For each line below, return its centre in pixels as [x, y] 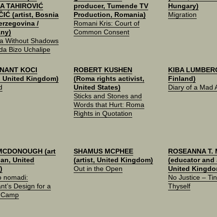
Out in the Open [98, 169]
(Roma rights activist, [109, 78]
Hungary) [183, 6]
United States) [97, 87]
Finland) [182, 78]
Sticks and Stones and [108, 96]
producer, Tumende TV [111, 6]
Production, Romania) [110, 15]
